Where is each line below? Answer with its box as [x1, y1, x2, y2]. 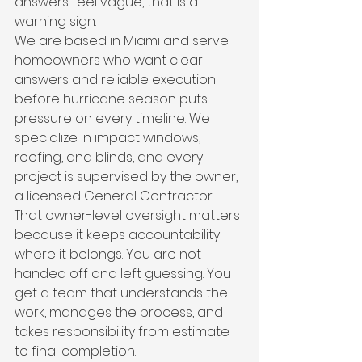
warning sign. [15, 12, 96, 31]
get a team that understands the [15, 284, 231, 302]
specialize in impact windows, [15, 128, 204, 147]
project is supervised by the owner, [15, 167, 241, 186]
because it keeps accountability [15, 225, 223, 244]
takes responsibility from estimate [15, 322, 233, 341]
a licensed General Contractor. [15, 187, 217, 205]
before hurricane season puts [15, 90, 211, 108]
